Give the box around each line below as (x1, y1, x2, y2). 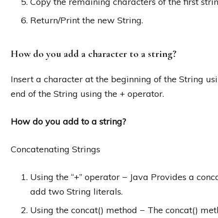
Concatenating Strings (11, 144, 100, 155)
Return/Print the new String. (30, 14, 143, 26)
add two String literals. (30, 186, 123, 198)
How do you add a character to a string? (11, 47, 177, 60)
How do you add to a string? (11, 116, 126, 127)
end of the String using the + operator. (11, 88, 164, 100)
